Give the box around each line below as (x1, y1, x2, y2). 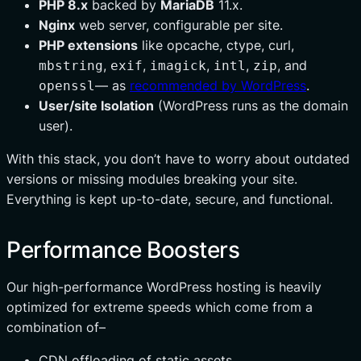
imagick (150, 57, 206, 73)
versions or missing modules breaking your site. (6, 170, 297, 187)
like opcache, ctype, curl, (138, 36, 294, 53)
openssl (39, 77, 95, 93)
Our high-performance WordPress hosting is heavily (6, 278, 322, 295)
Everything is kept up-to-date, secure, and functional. (6, 190, 333, 207)
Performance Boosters (6, 235, 239, 263)
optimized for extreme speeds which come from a (6, 298, 313, 315)
